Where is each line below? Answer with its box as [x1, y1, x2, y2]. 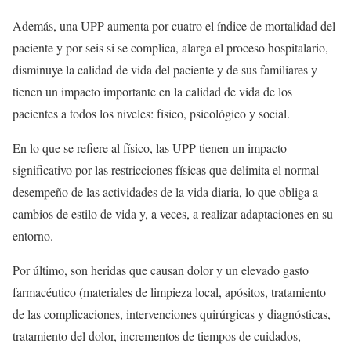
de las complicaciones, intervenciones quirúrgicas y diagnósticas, [13, 305, 331, 322]
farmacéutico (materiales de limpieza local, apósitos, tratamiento [13, 283, 326, 300]
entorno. [13, 226, 53, 244]
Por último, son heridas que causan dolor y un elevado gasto [13, 261, 309, 278]
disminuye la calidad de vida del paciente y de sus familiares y [13, 60, 317, 78]
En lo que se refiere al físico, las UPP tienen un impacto [13, 139, 287, 156]
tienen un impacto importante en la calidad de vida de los [13, 82, 292, 100]
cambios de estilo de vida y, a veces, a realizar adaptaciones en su [13, 204, 333, 222]
